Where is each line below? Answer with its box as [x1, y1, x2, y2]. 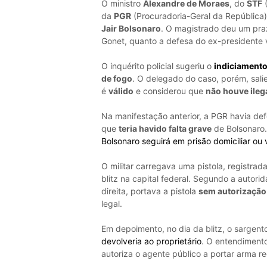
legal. [101, 198, 122, 209]
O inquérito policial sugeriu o [101, 61, 214, 72]
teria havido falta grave [118, 123, 212, 134]
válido [108, 86, 133, 97]
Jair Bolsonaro [101, 23, 161, 34]
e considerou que [133, 86, 206, 97]
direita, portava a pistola [101, 186, 198, 197]
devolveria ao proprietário [101, 236, 201, 247]
